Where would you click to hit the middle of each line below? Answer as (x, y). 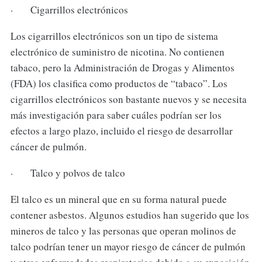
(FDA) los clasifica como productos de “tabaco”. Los (119, 83)
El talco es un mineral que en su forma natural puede (118, 199)
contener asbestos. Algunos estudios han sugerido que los (130, 215)
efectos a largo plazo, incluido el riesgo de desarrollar (121, 130)
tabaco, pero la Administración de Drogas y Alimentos (122, 67)
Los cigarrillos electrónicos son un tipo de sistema (114, 36)
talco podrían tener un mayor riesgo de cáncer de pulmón (128, 246)
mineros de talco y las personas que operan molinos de (123, 230)
